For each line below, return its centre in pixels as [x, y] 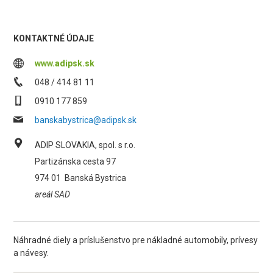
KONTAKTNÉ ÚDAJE [54, 38]
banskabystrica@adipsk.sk [86, 120]
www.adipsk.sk [65, 63]
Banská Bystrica [96, 178]
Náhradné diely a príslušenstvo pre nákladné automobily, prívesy [136, 240]
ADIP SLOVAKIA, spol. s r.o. [85, 145]
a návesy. [31, 253]
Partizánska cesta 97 [76, 161]
